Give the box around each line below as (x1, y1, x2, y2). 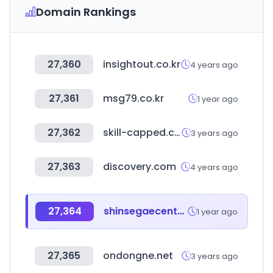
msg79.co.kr (103, 91, 164, 105)
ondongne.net (103, 249, 173, 263)
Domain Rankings (36, 4, 136, 19)
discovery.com (103, 160, 176, 174)
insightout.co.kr (103, 57, 180, 71)
